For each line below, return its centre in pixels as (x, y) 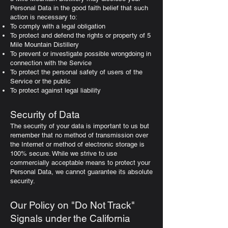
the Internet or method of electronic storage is (77, 144)
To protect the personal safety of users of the (76, 72)
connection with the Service (51, 63)
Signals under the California (70, 218)
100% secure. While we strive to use (64, 153)
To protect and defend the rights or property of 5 (80, 35)
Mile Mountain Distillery (45, 45)
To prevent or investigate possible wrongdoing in (81, 54)
